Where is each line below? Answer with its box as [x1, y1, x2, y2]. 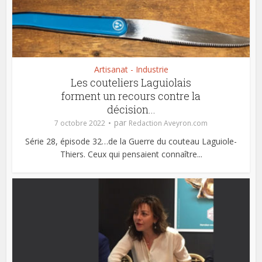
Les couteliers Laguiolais [71, 75, 191, 89]
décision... [106, 102, 156, 116]
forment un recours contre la [61, 88, 201, 103]
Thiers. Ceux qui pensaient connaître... [60, 148, 202, 160]
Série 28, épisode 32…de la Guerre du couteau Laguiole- [25, 135, 237, 147]
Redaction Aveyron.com [129, 118, 208, 128]
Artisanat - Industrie [94, 63, 168, 75]
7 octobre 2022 [54, 118, 105, 128]
